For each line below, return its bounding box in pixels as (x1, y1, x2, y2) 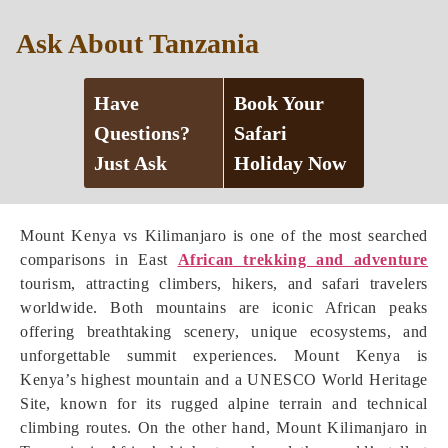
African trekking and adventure (177, 251, 428, 268)
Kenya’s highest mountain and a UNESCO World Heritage (20, 371, 428, 388)
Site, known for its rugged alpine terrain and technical (20, 395, 428, 412)
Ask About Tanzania (16, 28, 259, 59)
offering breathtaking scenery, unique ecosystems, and (20, 323, 428, 340)
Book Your (234, 92, 324, 114)
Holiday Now (234, 152, 346, 174)
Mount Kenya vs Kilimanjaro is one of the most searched (20, 227, 428, 244)
